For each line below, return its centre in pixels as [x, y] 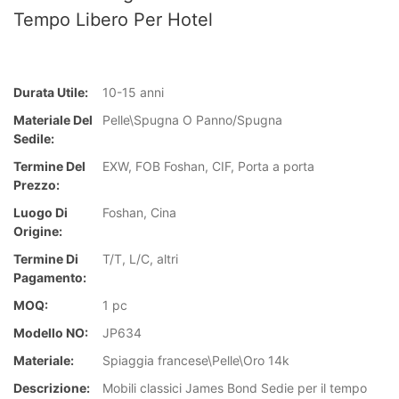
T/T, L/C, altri [140, 259]
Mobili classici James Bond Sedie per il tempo [235, 388]
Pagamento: [50, 278]
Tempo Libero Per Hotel [113, 20]
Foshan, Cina [139, 213]
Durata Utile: [51, 93]
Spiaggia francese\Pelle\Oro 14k [196, 361]
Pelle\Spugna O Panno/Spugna [192, 120]
